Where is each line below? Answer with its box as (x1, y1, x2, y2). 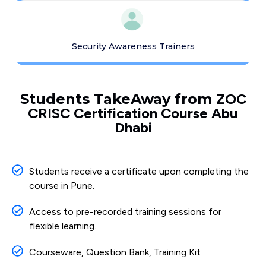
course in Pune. (28, 179, 94, 191)
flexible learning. (28, 220, 96, 232)
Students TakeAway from (20, 90, 216, 107)
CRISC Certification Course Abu (28, 104, 238, 122)
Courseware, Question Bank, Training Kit (28, 246, 201, 258)
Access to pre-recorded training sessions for (28, 205, 221, 217)
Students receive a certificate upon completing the (28, 165, 249, 177)
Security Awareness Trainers (71, 40, 195, 52)
